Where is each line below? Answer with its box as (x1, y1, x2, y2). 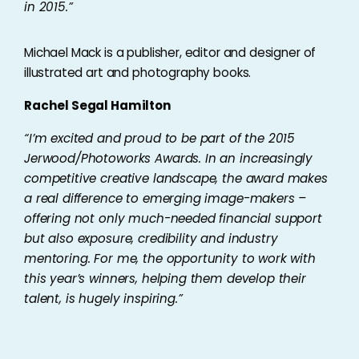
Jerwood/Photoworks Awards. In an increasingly (24, 150, 313, 167)
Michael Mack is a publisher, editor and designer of (24, 44, 317, 61)
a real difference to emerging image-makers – (24, 190, 307, 207)
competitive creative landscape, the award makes (24, 170, 328, 187)
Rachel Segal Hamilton (24, 97, 171, 114)
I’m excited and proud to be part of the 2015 (28, 130, 296, 147)
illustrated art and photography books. (24, 64, 252, 81)
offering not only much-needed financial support (24, 210, 322, 227)
